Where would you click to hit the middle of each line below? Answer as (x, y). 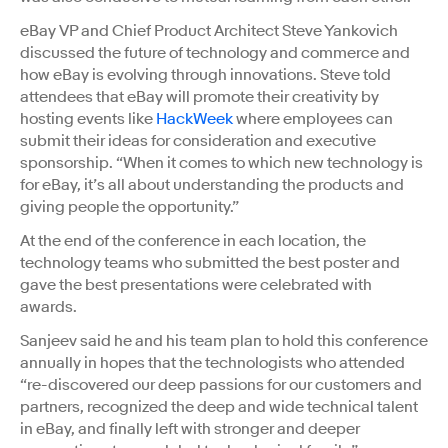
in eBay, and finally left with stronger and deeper (190, 429)
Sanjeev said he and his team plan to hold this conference (224, 341)
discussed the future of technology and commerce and (215, 53)
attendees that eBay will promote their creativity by (199, 97)
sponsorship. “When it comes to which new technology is (221, 163)
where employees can (313, 119)
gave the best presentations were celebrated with (196, 285)
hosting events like (88, 119)
